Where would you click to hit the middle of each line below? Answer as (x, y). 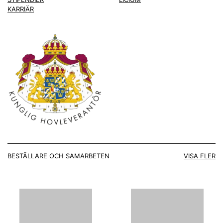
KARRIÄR (21, 9)
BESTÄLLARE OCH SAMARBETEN (58, 156)
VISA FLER (200, 156)
